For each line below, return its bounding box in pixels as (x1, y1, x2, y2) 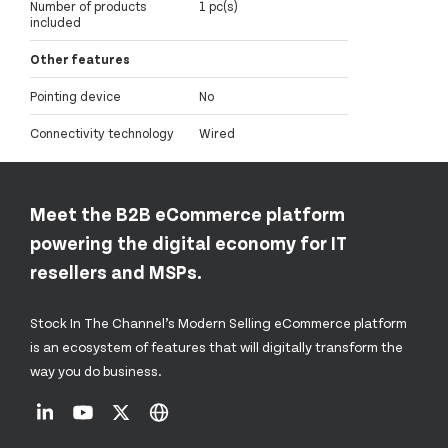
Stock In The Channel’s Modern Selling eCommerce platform (30, 314, 407, 331)
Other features (30, 51, 130, 68)
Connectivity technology (30, 125, 174, 142)
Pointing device (30, 88, 121, 105)
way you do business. (30, 362, 162, 379)
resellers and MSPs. (30, 259, 202, 283)
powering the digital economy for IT (30, 230, 347, 254)
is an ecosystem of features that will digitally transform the (30, 338, 403, 355)
